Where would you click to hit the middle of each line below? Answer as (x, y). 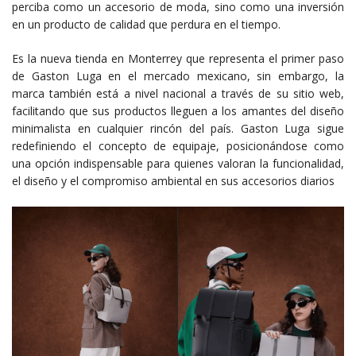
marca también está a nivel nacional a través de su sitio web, (178, 94)
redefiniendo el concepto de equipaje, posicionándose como (178, 146)
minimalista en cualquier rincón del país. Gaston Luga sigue (178, 129)
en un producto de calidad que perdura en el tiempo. (146, 25)
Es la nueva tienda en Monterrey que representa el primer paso (178, 59)
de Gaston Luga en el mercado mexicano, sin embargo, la (178, 76)
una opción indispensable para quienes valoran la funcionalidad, (178, 164)
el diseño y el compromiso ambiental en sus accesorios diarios (173, 181)
